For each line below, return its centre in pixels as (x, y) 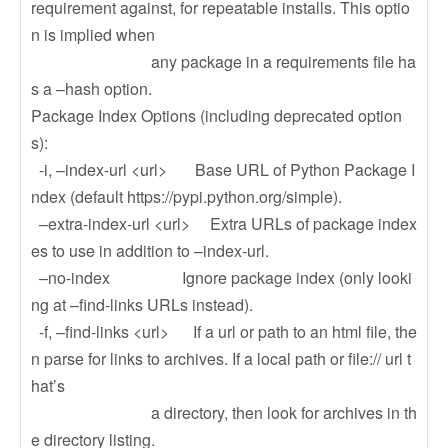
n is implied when (93, 34)
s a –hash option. (91, 88)
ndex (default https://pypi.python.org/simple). (186, 196)
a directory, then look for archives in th (224, 412)
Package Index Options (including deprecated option (216, 115)
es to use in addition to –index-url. (150, 250)
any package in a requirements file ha (223, 61)
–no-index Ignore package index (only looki (221, 277)
